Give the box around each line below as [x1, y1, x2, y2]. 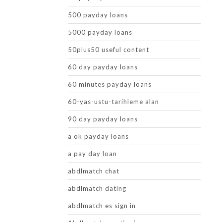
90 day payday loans [68, 115, 138, 123]
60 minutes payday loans [68, 80, 152, 88]
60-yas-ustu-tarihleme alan [68, 98, 159, 106]
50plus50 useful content [68, 46, 149, 54]
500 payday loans [68, 11, 128, 19]
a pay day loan [68, 150, 117, 158]
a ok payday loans [68, 132, 129, 140]
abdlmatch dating [68, 184, 126, 192]
